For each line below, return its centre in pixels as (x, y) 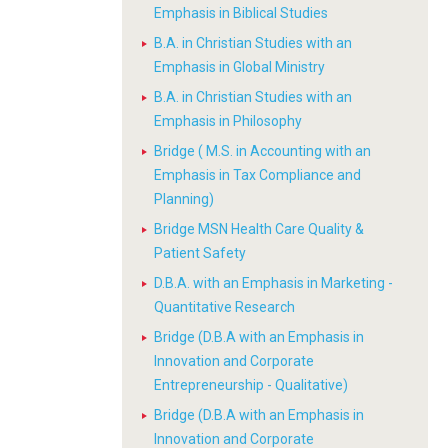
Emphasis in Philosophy (228, 121)
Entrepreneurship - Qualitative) (251, 385)
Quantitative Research (224, 307)
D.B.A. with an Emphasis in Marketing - (273, 283)
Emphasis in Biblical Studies (241, 13)
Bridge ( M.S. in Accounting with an (262, 151)
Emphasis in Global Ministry (239, 67)
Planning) (184, 199)
